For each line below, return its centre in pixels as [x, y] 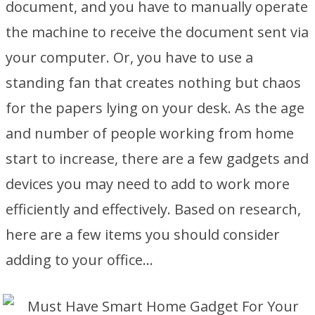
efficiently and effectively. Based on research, [153, 209]
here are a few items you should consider [143, 234]
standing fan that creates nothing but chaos [153, 83]
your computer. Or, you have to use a [129, 57]
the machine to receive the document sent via [157, 32]
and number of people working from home [150, 133]
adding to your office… [79, 260]
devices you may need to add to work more [148, 184]
